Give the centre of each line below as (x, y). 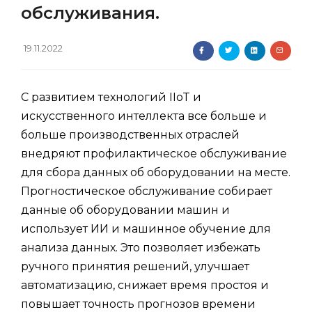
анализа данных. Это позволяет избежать (141, 247)
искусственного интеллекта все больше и (144, 116)
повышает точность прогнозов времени (138, 304)
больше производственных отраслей (130, 134)
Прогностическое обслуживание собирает (147, 191)
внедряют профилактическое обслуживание (154, 153)
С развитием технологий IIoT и (111, 97)
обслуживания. (90, 13)
